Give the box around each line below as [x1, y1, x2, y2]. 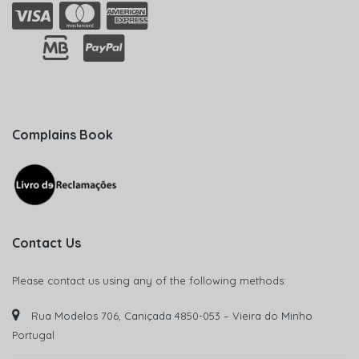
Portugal [12, 328, 54, 341]
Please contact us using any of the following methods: [12, 273, 286, 287]
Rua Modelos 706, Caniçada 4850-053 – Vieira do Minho [28, 309, 313, 322]
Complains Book [12, 126, 113, 143]
